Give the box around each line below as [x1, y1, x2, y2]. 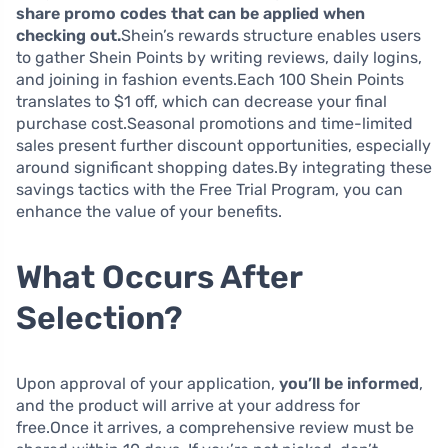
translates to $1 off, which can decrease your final [16, 91, 387, 111]
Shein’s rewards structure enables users [121, 25, 421, 45]
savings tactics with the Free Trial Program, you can [16, 179, 403, 199]
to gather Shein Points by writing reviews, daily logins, [16, 47, 422, 67]
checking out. [16, 25, 121, 45]
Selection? [16, 298, 183, 337]
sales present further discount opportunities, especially [16, 135, 431, 155]
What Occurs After [16, 257, 302, 296]
